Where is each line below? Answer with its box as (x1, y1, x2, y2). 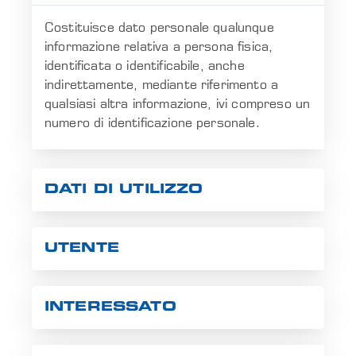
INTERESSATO (44, 300, 176, 314)
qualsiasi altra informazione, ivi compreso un (44, 96, 311, 112)
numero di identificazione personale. (44, 115, 260, 131)
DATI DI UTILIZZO (44, 183, 203, 196)
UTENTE (44, 242, 119, 255)
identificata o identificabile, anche (44, 58, 245, 74)
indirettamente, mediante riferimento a (44, 77, 279, 93)
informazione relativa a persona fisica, (44, 39, 273, 55)
